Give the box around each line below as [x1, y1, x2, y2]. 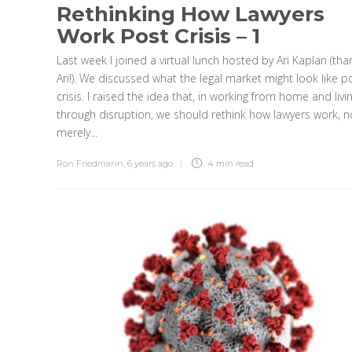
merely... [57, 124, 97, 140]
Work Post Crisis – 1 [57, 23, 260, 49]
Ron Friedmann [57, 157, 123, 169]
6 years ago [127, 157, 173, 169]
